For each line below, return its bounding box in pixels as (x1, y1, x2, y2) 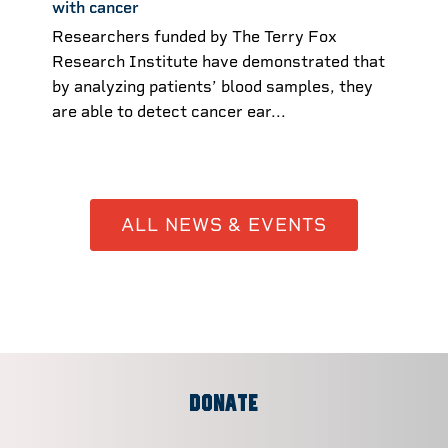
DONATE (188, 392, 260, 417)
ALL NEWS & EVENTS (121, 214, 327, 236)
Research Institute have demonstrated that (52, 51, 385, 71)
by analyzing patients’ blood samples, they (52, 76, 373, 96)
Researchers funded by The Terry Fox (52, 26, 337, 46)
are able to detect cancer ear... (52, 101, 286, 121)
